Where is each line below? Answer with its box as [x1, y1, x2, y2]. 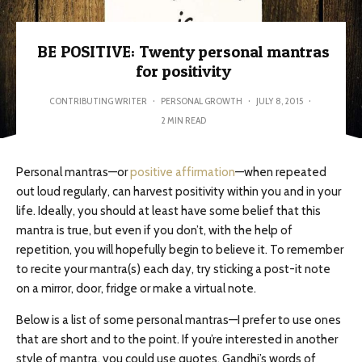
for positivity [135, 61, 231, 81]
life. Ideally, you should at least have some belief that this [16, 204, 321, 218]
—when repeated [235, 165, 326, 179]
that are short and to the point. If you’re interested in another [16, 332, 338, 347]
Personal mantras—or [16, 165, 130, 179]
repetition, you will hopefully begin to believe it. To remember [16, 242, 343, 257]
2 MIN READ [160, 114, 206, 126]
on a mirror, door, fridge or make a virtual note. [16, 281, 256, 296]
